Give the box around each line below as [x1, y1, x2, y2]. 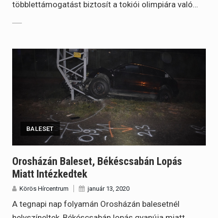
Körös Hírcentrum [19, 185, 69, 193]
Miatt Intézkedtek [12, 168, 87, 181]
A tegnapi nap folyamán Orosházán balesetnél [12, 199, 180, 209]
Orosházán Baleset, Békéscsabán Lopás [12, 155, 182, 168]
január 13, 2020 [88, 185, 129, 193]
